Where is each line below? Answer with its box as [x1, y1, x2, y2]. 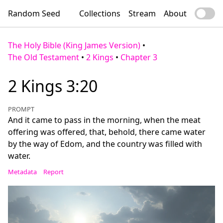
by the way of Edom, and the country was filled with [8, 138, 202, 149]
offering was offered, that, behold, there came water [8, 126, 206, 137]
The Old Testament [8, 52, 79, 63]
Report [43, 167, 64, 176]
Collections [79, 8, 120, 19]
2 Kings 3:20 [8, 75, 98, 97]
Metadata [8, 167, 37, 176]
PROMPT [8, 105, 34, 113]
